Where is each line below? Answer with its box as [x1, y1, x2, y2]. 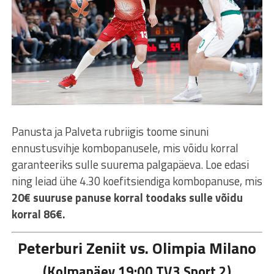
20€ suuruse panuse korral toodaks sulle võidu [11, 189, 243, 207]
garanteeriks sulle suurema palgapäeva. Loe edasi [11, 156, 249, 174]
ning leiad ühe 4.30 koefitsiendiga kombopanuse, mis [11, 172, 262, 190]
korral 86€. [11, 206, 65, 223]
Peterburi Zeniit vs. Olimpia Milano [17, 236, 256, 261]
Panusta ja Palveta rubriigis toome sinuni [11, 123, 209, 141]
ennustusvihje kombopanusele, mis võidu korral [11, 139, 239, 157]
